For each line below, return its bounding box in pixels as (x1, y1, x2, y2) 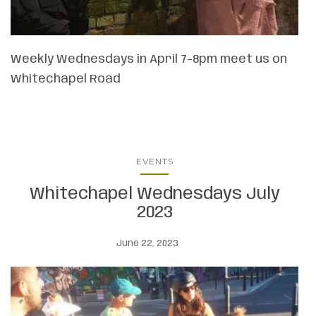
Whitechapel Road (11, 73, 121, 86)
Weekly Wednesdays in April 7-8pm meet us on (11, 53, 287, 66)
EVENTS (135, 156, 174, 167)
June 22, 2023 (116, 239, 178, 249)
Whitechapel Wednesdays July (29, 186, 280, 204)
